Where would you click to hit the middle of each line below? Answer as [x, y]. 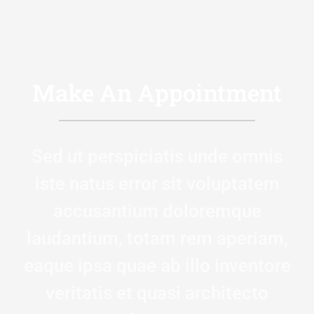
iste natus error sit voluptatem [157, 183]
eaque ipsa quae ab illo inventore [157, 265]
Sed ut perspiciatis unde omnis [157, 156]
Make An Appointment [157, 93]
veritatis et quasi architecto [157, 293]
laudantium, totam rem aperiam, [157, 238]
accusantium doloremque [157, 211]
